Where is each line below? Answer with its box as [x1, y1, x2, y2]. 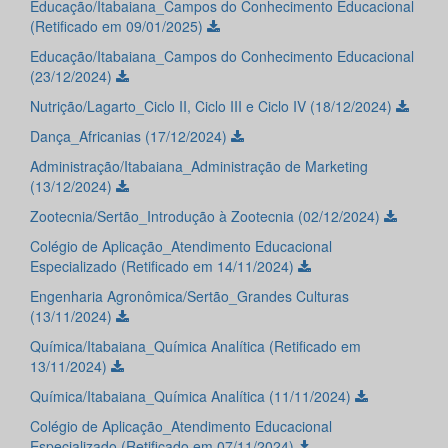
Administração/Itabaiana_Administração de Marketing [30, 156, 368, 177]
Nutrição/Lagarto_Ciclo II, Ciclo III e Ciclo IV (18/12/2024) [30, 96, 396, 117]
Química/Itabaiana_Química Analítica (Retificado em [30, 336, 361, 357]
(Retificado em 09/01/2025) [30, 16, 207, 37]
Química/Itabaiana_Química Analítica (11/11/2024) [30, 386, 355, 407]
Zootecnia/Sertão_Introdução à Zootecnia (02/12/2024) [30, 206, 384, 227]
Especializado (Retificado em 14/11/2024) [30, 256, 298, 277]
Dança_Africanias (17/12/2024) [30, 126, 231, 147]
